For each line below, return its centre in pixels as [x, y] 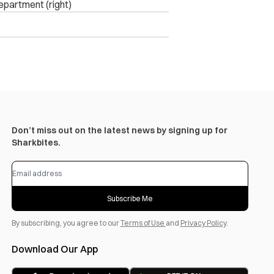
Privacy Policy [203, 223]
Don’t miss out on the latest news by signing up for [119, 131]
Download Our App [54, 249]
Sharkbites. [36, 143]
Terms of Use [143, 223]
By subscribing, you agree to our [66, 223]
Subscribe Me [130, 199]
